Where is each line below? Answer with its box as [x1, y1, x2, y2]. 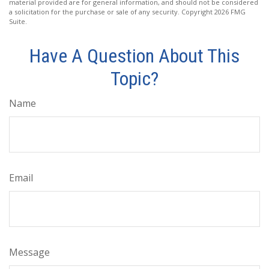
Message [9, 246, 50, 259]
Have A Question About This [29, 44, 240, 67]
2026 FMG [214, 7, 246, 16]
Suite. [9, 17, 27, 26]
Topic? [110, 67, 159, 90]
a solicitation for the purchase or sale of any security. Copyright [9, 7, 214, 16]
